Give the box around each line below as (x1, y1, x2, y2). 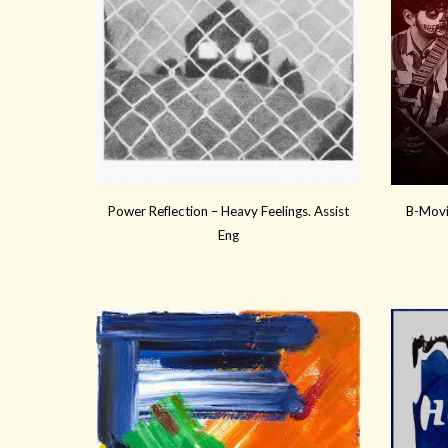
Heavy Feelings (220, 203, 308, 220)
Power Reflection (107, 203, 208, 220)
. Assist (307, 203, 349, 220)
